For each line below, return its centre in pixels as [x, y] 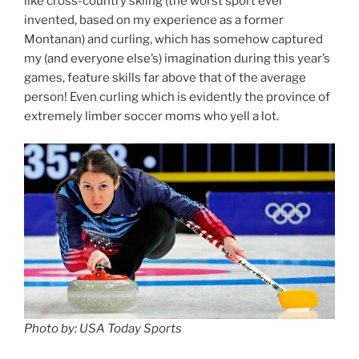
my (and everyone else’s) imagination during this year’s [177, 58]
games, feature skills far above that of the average [165, 77]
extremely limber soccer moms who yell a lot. [151, 116]
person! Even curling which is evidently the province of [177, 97]
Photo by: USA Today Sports [103, 328]
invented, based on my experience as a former [154, 20]
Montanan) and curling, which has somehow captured [173, 39]
